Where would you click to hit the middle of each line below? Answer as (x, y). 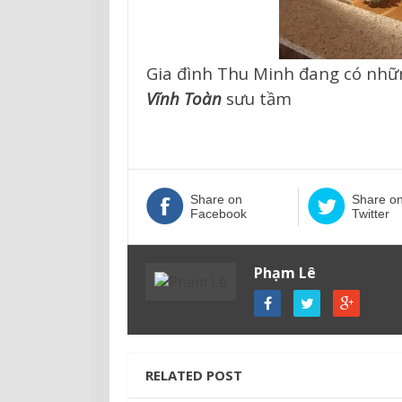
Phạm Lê (285, 272)
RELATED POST (194, 375)
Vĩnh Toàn (184, 98)
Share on (216, 199)
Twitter (370, 213)
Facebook (218, 213)
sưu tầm (257, 98)
